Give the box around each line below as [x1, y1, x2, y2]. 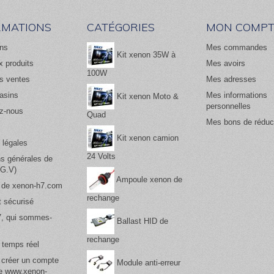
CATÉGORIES [86, 20, 155, 35]
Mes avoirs [206, 59, 245, 68]
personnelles [206, 102, 251, 111]
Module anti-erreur [114, 257, 180, 267]
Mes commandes [206, 43, 267, 53]
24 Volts [86, 152, 116, 161]
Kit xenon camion [114, 133, 179, 143]
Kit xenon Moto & [114, 91, 179, 101]
